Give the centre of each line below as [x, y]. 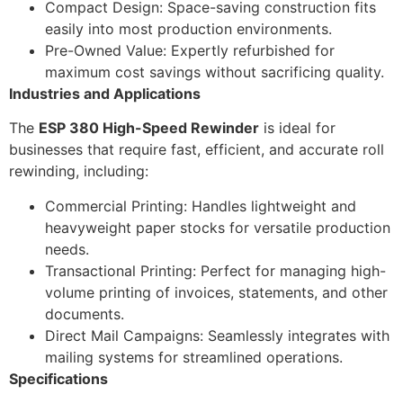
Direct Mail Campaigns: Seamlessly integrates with [217, 335]
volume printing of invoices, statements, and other [216, 292]
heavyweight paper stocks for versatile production [218, 227]
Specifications [58, 378]
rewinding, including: [79, 171]
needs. [67, 249]
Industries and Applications [105, 93]
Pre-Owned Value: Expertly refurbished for [190, 50]
